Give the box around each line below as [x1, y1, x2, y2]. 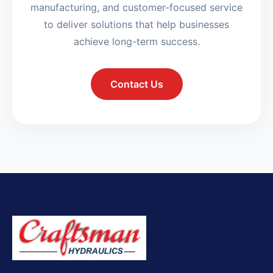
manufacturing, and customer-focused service [30, 1, 243, 14]
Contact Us [110, 78, 163, 91]
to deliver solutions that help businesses [44, 18, 229, 31]
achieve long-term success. [73, 35, 200, 48]
